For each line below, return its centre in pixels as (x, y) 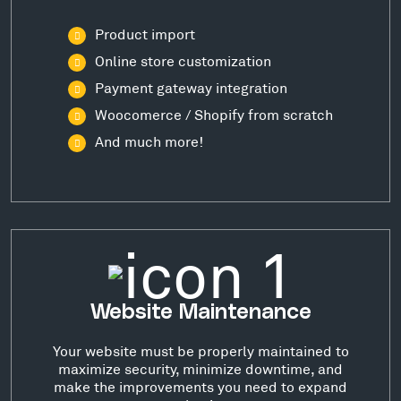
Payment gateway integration (191, 87)
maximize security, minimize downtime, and (200, 369)
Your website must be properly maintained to (200, 351)
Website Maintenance (200, 313)
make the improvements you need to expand (200, 387)
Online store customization (183, 60)
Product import (145, 33)
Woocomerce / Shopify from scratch (214, 114)
